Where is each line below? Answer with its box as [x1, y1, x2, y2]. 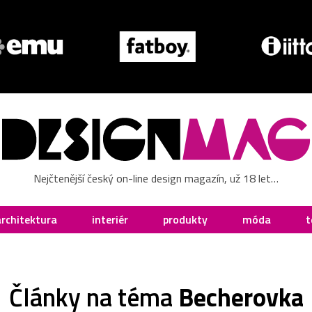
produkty [163, 210, 208, 228]
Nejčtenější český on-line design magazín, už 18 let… [33, 169, 279, 187]
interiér [92, 210, 128, 228]
